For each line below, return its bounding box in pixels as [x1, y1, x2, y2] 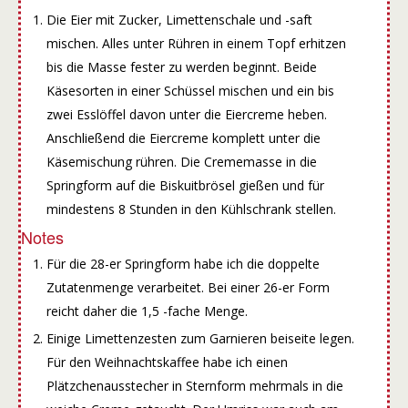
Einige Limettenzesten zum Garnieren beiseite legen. [46, 329, 354, 347]
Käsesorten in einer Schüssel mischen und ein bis [46, 81, 334, 99]
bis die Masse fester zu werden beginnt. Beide [46, 57, 317, 76]
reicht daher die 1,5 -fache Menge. [46, 301, 248, 320]
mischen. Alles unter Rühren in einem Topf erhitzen [46, 34, 346, 52]
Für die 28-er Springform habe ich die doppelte [46, 254, 320, 272]
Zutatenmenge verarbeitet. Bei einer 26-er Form [46, 278, 330, 296]
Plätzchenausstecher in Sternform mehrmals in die [46, 376, 343, 394]
